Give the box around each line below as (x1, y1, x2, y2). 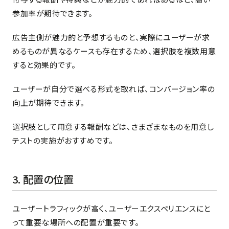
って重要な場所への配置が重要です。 (12, 217, 140, 228)
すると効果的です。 (12, 59, 76, 71)
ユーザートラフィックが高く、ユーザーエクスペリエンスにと (12, 203, 211, 214)
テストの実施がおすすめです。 (12, 135, 113, 146)
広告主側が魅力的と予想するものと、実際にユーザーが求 (12, 32, 210, 43)
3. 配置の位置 (12, 172, 74, 187)
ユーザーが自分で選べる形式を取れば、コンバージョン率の (12, 83, 215, 95)
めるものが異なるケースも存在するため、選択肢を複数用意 (12, 45, 216, 57)
